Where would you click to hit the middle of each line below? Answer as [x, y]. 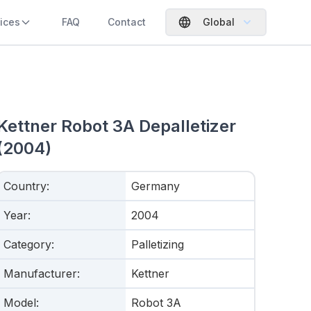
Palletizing [158, 244]
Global [219, 22]
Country [25, 186]
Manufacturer [40, 274]
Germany [156, 186]
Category [27, 244]
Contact [127, 22]
